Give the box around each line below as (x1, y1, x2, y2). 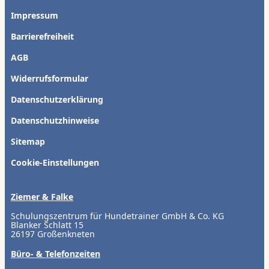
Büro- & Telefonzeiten (11, 247, 100, 259)
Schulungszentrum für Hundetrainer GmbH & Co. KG (11, 210, 224, 222)
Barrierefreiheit (11, 30, 74, 42)
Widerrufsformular (11, 72, 88, 84)
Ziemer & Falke (11, 190, 73, 202)
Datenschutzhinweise (11, 114, 99, 126)
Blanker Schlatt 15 (11, 219, 83, 231)
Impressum (11, 9, 58, 21)
